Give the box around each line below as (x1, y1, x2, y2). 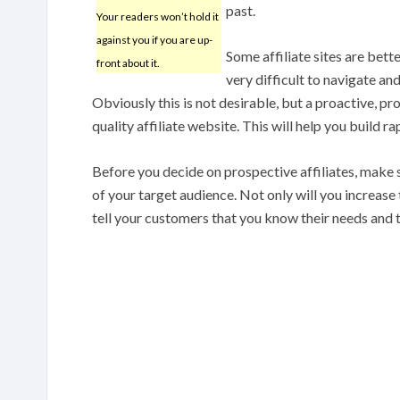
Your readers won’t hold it (96, 9, 219, 23)
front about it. (96, 55, 160, 70)
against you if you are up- (96, 32, 212, 46)
